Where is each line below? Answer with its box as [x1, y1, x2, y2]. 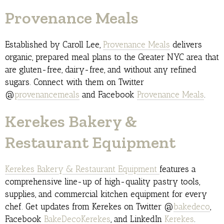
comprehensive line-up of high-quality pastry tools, [5, 176, 200, 187]
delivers [170, 39, 202, 50]
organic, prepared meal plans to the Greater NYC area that [5, 52, 219, 62]
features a [159, 164, 196, 174]
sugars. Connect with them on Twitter [5, 77, 144, 87]
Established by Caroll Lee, [5, 39, 103, 50]
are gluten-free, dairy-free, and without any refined [5, 64, 196, 75]
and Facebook [79, 89, 137, 100]
